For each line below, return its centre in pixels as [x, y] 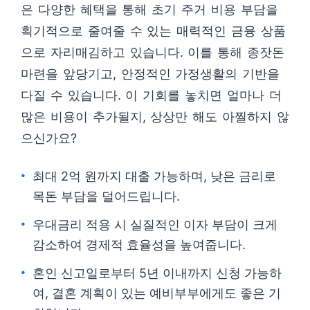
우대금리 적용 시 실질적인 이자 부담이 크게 [155, 225]
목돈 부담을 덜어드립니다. [106, 196]
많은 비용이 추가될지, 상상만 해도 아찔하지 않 [155, 117]
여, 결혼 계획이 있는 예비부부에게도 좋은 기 [157, 293]
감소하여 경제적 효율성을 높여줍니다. [139, 245]
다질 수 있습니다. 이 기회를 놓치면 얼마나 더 [151, 95]
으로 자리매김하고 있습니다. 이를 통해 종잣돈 [153, 52]
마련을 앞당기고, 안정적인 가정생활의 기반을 [151, 74]
